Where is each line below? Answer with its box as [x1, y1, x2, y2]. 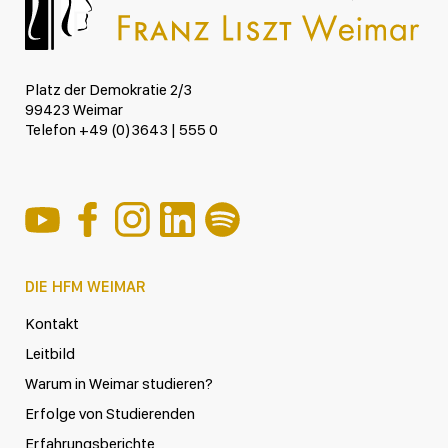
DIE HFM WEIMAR [25, 277, 146, 297]
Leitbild [25, 344, 75, 364]
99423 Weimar [25, 100, 123, 120]
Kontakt [25, 314, 79, 334]
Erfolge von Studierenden [25, 404, 195, 424]
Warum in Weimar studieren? [25, 374, 213, 394]
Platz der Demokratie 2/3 [25, 80, 192, 100]
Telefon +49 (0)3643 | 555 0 [25, 120, 218, 140]
